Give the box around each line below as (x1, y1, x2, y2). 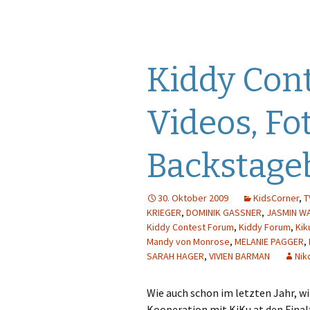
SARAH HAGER (147, 250, 204, 262)
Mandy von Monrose (147, 235, 230, 248)
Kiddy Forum (239, 221, 291, 233)
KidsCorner (253, 192, 299, 204)
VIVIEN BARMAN (209, 250, 270, 262)
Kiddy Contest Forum (147, 221, 234, 233)
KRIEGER (147, 206, 181, 219)
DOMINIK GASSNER (186, 206, 262, 219)
